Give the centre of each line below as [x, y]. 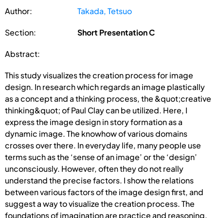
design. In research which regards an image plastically [105, 87]
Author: [18, 11]
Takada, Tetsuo [105, 11]
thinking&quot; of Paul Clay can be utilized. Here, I [96, 110]
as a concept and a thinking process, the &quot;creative [108, 98]
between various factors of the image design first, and [104, 192]
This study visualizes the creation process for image [99, 75]
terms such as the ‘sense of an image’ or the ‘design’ [101, 157]
